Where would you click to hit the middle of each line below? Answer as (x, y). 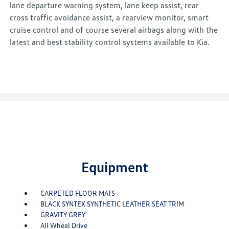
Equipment (114, 167)
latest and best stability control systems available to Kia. (110, 42)
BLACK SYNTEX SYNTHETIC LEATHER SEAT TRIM (112, 204)
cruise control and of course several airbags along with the (114, 30)
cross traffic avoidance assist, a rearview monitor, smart (109, 18)
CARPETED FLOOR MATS (77, 193)
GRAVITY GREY (63, 215)
